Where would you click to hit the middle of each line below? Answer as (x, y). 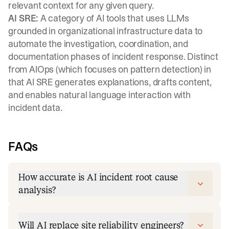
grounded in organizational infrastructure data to (106, 31)
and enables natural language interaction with (99, 95)
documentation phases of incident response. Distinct (113, 56)
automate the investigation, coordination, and (98, 44)
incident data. (35, 108)
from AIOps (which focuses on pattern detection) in (110, 69)
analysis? (37, 190)
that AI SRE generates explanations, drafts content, (110, 82)
